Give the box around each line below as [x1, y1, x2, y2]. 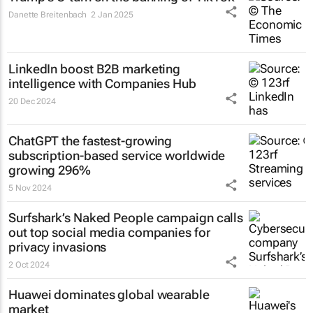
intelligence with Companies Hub [8, 76, 196, 91]
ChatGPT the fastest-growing [8, 133, 173, 148]
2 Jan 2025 [90, 10, 133, 20]
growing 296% [8, 163, 91, 177]
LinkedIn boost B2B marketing [8, 61, 181, 76]
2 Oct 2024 [8, 260, 50, 270]
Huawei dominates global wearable [8, 287, 210, 302]
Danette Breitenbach [8, 10, 87, 20]
